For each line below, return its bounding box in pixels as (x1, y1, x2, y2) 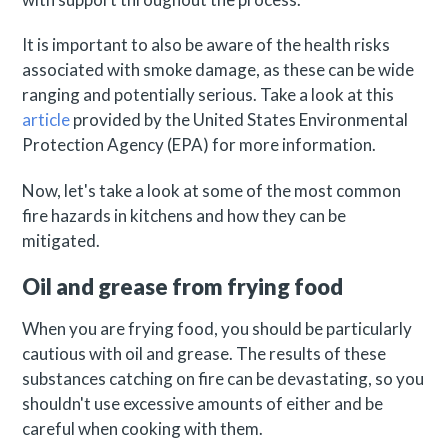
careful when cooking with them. (22, 418, 267, 440)
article (22, 109, 71, 131)
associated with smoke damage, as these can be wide (22, 59, 415, 81)
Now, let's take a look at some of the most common (22, 179, 402, 201)
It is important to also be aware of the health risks (22, 34, 391, 56)
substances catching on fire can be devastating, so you (22, 368, 425, 390)
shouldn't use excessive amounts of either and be (22, 393, 384, 415)
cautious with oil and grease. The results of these (22, 343, 387, 365)
